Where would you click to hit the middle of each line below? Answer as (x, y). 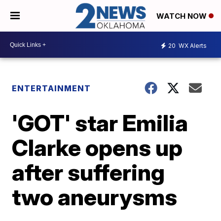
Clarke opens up (97, 148)
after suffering (89, 172)
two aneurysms (95, 197)
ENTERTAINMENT (52, 89)
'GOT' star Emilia (100, 123)
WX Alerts (192, 45)
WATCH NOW (183, 16)
